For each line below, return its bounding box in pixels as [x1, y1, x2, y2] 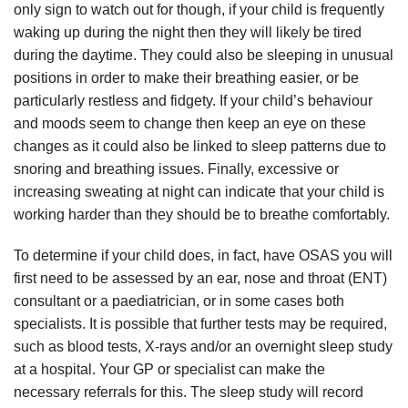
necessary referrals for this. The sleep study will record [14, 384, 363, 401]
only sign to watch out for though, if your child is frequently [14, 2, 384, 18]
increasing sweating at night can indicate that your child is [14, 184, 384, 200]
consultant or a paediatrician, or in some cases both [14, 293, 344, 310]
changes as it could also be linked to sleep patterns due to [14, 138, 386, 155]
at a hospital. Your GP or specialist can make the [14, 362, 325, 378]
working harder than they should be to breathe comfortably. [14, 207, 390, 223]
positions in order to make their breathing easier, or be [14, 70, 359, 87]
